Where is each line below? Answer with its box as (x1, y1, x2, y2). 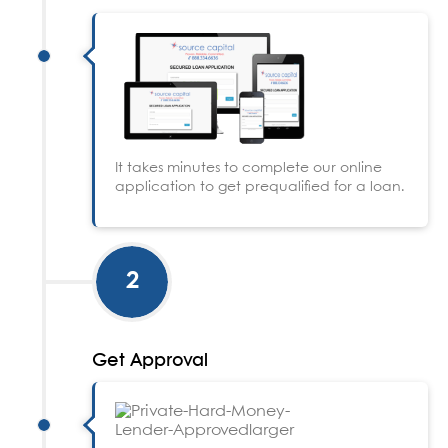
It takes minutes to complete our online (115, 161, 382, 176)
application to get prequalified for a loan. (115, 180, 405, 195)
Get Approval (92, 352, 208, 371)
